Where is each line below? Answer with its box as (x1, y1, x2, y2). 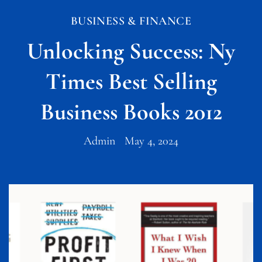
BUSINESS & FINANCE (70, 14, 192, 29)
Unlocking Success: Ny (27, 37, 235, 65)
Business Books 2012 (40, 98, 222, 126)
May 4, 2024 (125, 134, 178, 149)
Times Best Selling (45, 67, 217, 96)
